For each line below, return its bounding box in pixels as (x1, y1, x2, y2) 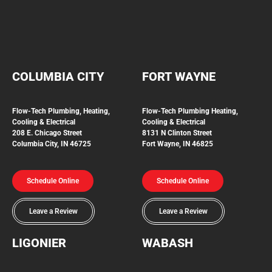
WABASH (142, 236, 193, 251)
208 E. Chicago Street (12, 128, 82, 137)
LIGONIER (12, 236, 66, 251)
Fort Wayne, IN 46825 (142, 139, 213, 148)
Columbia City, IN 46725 (12, 139, 91, 148)
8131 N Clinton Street (142, 128, 212, 137)
